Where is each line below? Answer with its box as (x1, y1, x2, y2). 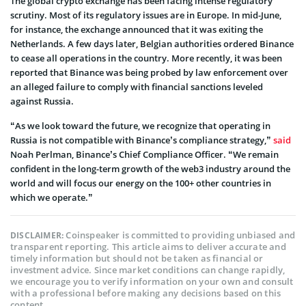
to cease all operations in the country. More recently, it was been (10, 51, 282, 64)
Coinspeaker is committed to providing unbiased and (66, 228, 296, 241)
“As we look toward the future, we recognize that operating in (10, 119, 270, 132)
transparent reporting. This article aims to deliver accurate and (10, 240, 286, 253)
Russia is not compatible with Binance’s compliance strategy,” (10, 133, 273, 146)
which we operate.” (10, 191, 93, 204)
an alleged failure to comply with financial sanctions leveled (10, 80, 263, 93)
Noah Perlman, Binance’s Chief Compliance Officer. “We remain (10, 148, 279, 161)
